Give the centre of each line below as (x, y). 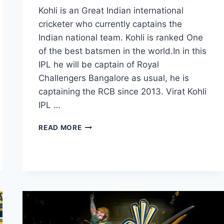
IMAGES (95, 167)
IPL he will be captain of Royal (99, 64)
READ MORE (60, 127)
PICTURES (99, 177)
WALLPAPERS (106, 209)
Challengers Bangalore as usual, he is (114, 78)
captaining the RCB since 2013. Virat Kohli (123, 91)
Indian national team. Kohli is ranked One (121, 37)
